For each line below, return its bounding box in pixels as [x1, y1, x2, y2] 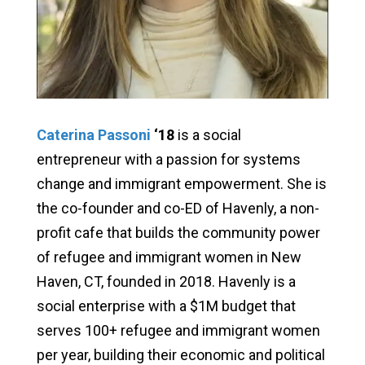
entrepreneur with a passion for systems [36, 151, 301, 169]
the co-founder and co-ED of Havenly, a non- [36, 200, 319, 218]
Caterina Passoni [36, 126, 151, 144]
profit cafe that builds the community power [36, 224, 320, 242]
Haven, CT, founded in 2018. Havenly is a [36, 273, 296, 291]
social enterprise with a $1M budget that [36, 297, 296, 315]
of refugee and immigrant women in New [36, 248, 301, 266]
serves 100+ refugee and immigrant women [36, 322, 320, 340]
